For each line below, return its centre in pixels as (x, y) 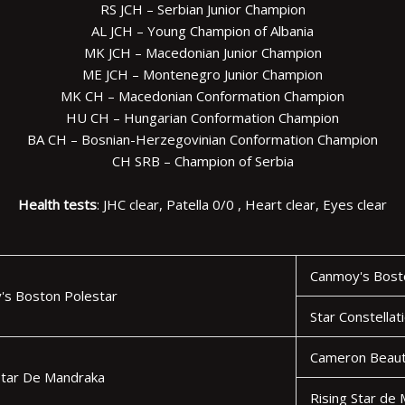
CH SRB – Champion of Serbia (202, 161)
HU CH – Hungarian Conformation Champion (202, 118)
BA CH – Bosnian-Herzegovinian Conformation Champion (202, 140)
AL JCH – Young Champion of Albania (202, 31)
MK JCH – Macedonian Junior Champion (202, 53)
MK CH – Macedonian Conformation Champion (202, 96)
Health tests (57, 205)
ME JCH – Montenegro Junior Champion (202, 75)
